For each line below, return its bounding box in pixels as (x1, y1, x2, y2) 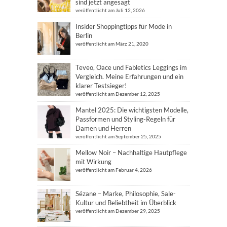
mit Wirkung (75, 157, 111, 166)
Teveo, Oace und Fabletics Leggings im (75, 63, 187, 71)
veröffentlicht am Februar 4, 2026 (75, 166, 152, 173)
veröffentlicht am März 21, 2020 (75, 40, 148, 47)
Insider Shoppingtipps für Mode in (75, 22, 172, 30)
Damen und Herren (75, 124, 131, 132)
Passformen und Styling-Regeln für (75, 115, 175, 123)
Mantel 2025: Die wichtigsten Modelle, (75, 105, 188, 114)
